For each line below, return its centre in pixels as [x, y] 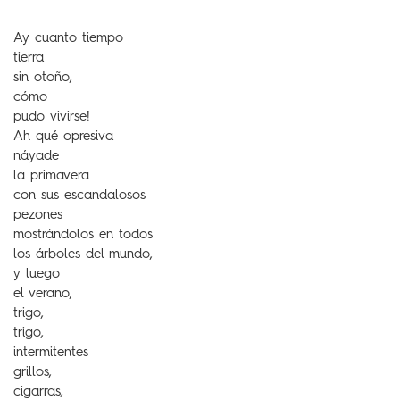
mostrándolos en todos [83, 235]
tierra [29, 58]
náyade [36, 157]
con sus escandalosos [79, 196]
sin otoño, [43, 78]
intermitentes [51, 353]
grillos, [33, 373]
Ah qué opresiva [63, 137]
